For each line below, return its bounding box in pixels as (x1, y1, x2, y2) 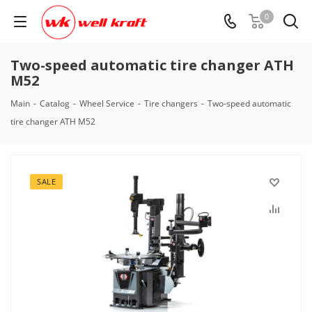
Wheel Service (79, 97, 134, 109)
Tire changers (144, 97, 198, 109)
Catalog (40, 97, 70, 109)
